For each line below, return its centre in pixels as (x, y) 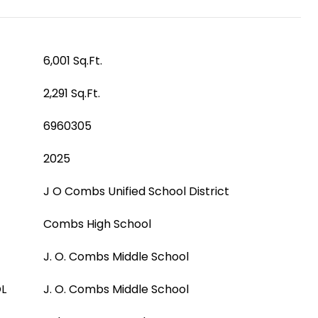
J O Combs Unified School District (136, 191)
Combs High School (97, 224)
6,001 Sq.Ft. (73, 61)
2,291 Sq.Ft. (72, 93)
